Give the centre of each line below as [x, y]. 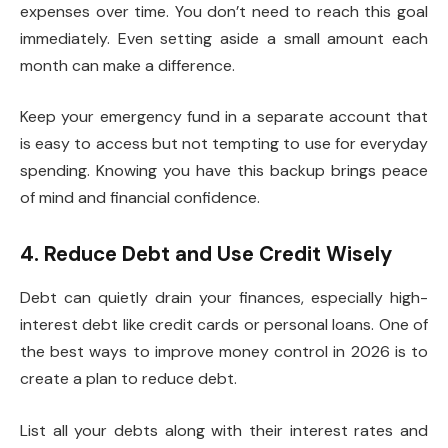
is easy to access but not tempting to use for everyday [224, 144]
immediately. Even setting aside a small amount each [224, 38]
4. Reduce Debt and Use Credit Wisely [206, 254]
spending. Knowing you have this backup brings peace [224, 171]
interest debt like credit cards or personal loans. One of [224, 325]
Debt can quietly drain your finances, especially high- [224, 298]
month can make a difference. [127, 65]
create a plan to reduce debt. [128, 379]
